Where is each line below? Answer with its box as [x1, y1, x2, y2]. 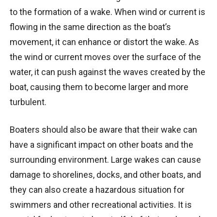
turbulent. [10, 96, 46, 107]
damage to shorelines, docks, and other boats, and [10, 169, 201, 180]
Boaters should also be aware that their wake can [10, 124, 197, 135]
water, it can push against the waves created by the [10, 66, 205, 77]
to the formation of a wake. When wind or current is [10, 6, 205, 17]
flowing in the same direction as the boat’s [10, 21, 171, 32]
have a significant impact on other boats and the [10, 139, 193, 150]
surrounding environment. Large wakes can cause [10, 154, 201, 165]
